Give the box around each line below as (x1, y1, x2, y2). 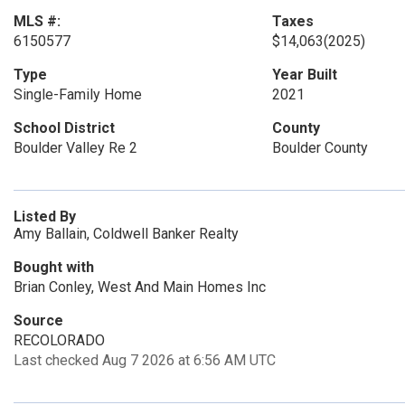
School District (14, 119, 115, 137)
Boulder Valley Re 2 (14, 139, 137, 156)
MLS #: (14, 13, 61, 30)
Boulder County (271, 139, 368, 156)
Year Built (271, 66, 337, 83)
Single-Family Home (14, 86, 142, 103)
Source (14, 312, 63, 329)
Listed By (14, 208, 76, 225)
